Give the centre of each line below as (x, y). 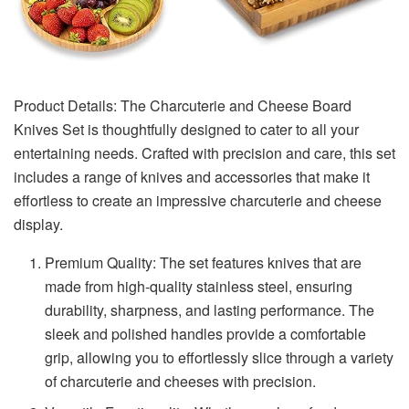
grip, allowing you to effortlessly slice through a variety (220, 357)
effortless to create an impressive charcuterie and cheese (198, 200)
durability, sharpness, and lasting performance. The (210, 309)
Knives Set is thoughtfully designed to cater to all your (186, 129)
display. (38, 224)
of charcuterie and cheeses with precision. (181, 381)
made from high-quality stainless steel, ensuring (199, 286)
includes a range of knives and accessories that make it (192, 176)
